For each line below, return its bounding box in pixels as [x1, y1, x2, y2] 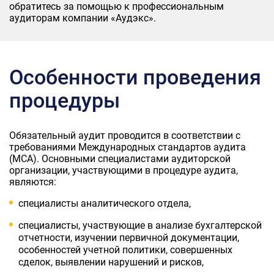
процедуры [9, 88, 120, 113]
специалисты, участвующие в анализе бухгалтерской [18, 219, 262, 231]
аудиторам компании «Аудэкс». [9, 12, 156, 24]
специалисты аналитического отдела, [18, 197, 191, 209]
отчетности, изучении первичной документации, [18, 231, 239, 243]
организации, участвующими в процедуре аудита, [9, 164, 238, 176]
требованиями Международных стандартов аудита [9, 141, 246, 153]
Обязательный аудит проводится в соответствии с [9, 129, 240, 141]
